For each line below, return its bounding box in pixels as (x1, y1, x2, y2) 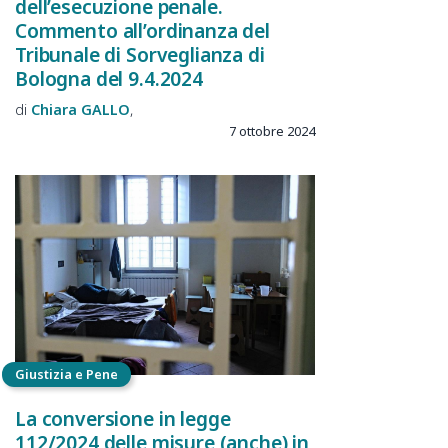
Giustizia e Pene (15, 365, 118, 384)
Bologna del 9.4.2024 (15, 65, 203, 93)
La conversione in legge (15, 404, 231, 432)
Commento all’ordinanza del (15, 17, 271, 45)
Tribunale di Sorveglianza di (15, 41, 265, 69)
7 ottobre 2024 (229, 121, 315, 140)
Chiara (31, 99, 77, 119)
